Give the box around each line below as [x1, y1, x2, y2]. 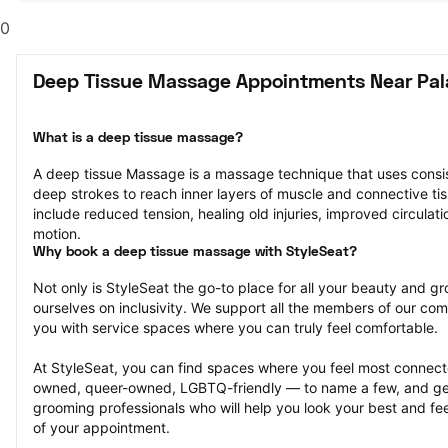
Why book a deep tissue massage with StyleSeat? [33, 246, 357, 259]
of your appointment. [33, 419, 170, 436]
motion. [33, 225, 81, 242]
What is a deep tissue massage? [33, 132, 243, 145]
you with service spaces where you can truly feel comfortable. [33, 319, 438, 336]
